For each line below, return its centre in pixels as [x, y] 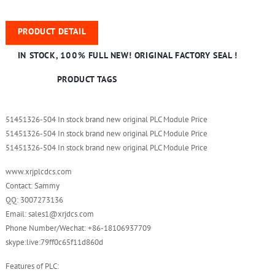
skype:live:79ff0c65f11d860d [54, 242]
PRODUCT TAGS [87, 79]
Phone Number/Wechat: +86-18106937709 [78, 228]
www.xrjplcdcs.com [38, 172]
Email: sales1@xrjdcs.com [49, 214]
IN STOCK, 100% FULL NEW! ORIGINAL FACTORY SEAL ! [127, 56]
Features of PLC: [32, 266]
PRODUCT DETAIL [52, 32]
